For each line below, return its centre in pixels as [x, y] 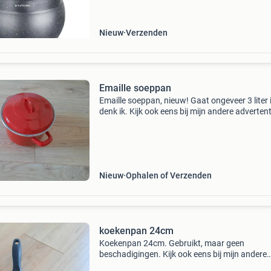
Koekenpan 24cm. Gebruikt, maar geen [171, 243]
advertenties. [123, 265]
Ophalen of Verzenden [168, 175]
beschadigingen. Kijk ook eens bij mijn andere [183, 254]
